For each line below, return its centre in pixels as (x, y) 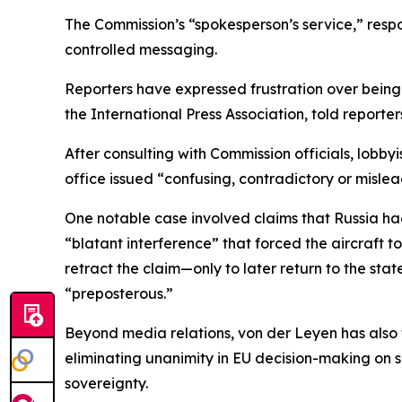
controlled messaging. (141, 50)
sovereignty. (106, 384)
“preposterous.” (119, 294)
